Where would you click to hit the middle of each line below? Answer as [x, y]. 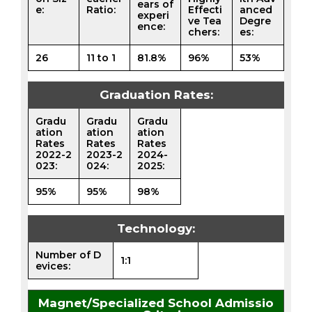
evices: [53, 266]
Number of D [68, 255]
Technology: [156, 228]
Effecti [205, 9]
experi [153, 15]
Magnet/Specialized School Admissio [156, 303]
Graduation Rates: [156, 94]
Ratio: [101, 9]
